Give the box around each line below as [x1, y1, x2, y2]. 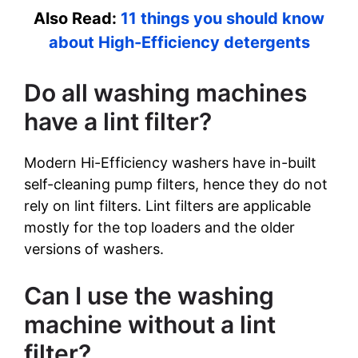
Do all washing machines [24, 78, 307, 108]
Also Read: [34, 9, 121, 29]
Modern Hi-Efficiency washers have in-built [24, 154, 316, 172]
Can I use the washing [24, 281, 274, 311]
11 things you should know [121, 9, 324, 29]
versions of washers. [24, 241, 164, 258]
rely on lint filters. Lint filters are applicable [24, 197, 311, 215]
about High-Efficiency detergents [48, 33, 310, 53]
